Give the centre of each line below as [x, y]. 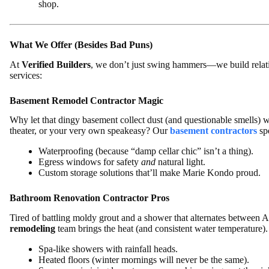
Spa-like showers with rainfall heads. [108, 249]
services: [26, 75]
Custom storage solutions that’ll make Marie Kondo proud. [150, 173]
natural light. [180, 162]
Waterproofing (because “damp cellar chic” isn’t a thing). [146, 151]
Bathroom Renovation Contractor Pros [89, 198]
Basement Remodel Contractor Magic [86, 100]
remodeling [32, 229]
